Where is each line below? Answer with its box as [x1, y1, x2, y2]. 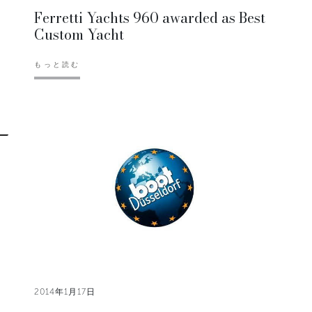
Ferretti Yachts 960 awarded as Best [34, 6, 266, 29]
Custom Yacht [34, 23, 125, 45]
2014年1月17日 [34, 287, 96, 297]
